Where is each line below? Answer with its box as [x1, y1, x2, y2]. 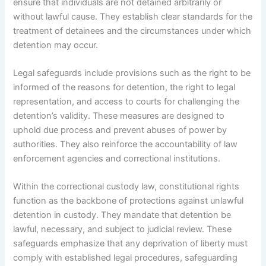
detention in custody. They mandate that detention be [13, 210, 232, 221]
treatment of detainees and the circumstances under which [13, 25, 252, 36]
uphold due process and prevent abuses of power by [13, 124, 227, 135]
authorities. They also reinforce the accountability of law [13, 138, 238, 150]
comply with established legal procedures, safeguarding [13, 252, 238, 264]
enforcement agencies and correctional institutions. [13, 153, 221, 164]
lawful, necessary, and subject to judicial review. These [13, 224, 232, 235]
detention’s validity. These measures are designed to [13, 110, 225, 121]
